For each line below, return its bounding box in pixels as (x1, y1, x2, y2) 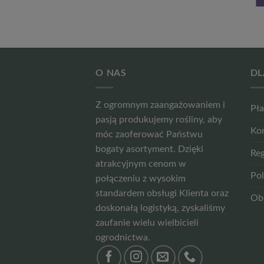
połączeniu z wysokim (95, 174, 186, 184)
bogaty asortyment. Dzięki (95, 144, 203, 154)
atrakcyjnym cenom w (95, 159, 186, 169)
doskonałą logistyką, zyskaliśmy (95, 203, 225, 213)
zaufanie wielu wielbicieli (95, 218, 199, 228)
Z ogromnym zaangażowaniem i (95, 100, 225, 110)
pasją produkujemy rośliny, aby (95, 115, 222, 125)
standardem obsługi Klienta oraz (95, 189, 229, 199)
